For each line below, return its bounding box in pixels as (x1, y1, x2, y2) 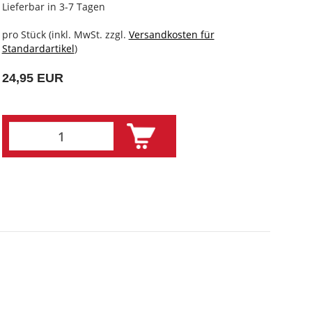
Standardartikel (1, 42, 75, 55)
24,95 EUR (1, 71, 63, 85)
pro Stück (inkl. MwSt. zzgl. (1, 28, 129, 41)
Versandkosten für (128, 28, 214, 41)
